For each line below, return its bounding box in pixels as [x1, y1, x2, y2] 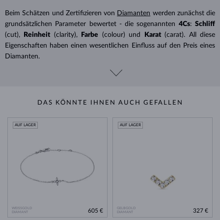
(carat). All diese [165, 31, 216, 38]
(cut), [5, 31, 20, 38]
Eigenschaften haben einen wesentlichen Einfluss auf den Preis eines [5, 42, 215, 49]
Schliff [195, 20, 216, 27]
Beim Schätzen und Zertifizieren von [5, 9, 117, 17]
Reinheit [24, 31, 51, 38]
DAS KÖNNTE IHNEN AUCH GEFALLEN [37, 99, 183, 106]
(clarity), [54, 31, 78, 38]
